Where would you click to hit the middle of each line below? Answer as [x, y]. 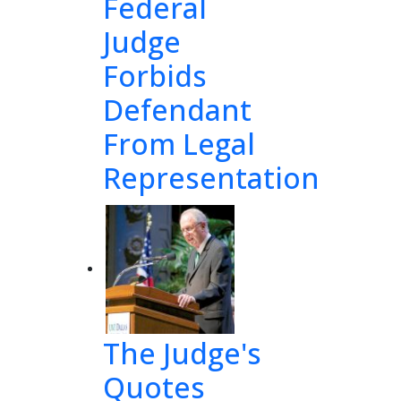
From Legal [179, 144]
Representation [211, 178]
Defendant [177, 110]
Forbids [155, 76]
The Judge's [182, 353]
